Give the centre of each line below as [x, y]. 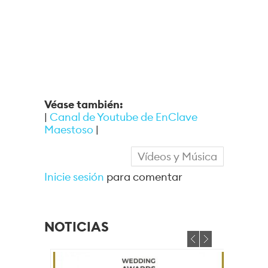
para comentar [143, 177]
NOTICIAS [77, 227]
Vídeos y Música [177, 156]
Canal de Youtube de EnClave [124, 117]
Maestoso [69, 130]
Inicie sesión [74, 177]
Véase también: [85, 104]
